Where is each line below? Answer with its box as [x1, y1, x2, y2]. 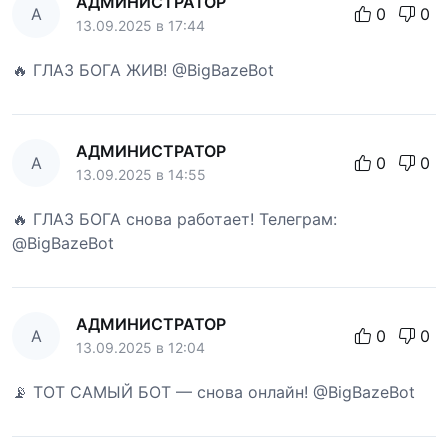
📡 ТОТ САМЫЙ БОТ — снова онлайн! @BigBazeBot [12, 381, 415, 402]
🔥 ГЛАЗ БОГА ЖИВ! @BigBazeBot [12, 59, 274, 80]
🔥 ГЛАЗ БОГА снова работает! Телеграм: [12, 208, 337, 229]
